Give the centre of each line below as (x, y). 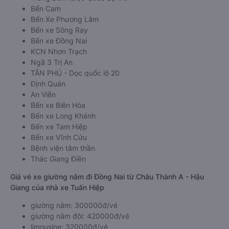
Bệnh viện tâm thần (63, 148)
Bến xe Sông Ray (59, 30)
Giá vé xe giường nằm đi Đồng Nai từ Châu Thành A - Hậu (107, 177)
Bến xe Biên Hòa (58, 105)
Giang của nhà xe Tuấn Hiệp (57, 187)
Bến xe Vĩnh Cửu (59, 137)
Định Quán (48, 84)
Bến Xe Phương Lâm (65, 19)
